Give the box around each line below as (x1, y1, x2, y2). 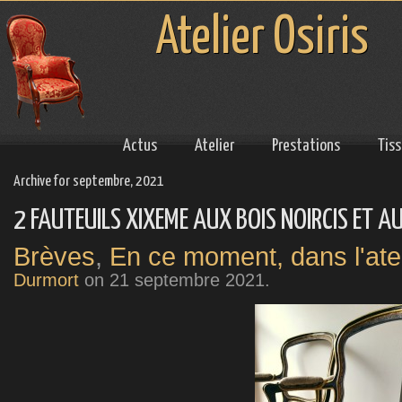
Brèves (13, 242, 95, 272)
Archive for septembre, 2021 (13, 174, 164, 190)
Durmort (13, 270, 79, 291)
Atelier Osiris (156, 13, 369, 64)
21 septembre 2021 (109, 270, 265, 291)
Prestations (272, 137, 340, 155)
